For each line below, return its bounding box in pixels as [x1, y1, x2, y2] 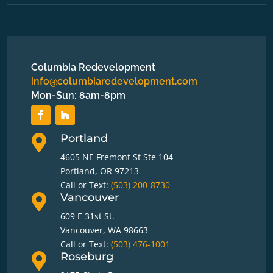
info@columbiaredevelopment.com [31, 76, 198, 88]
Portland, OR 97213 [60, 165, 139, 177]
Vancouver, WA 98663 [60, 224, 148, 236]
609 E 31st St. [60, 210, 115, 222]
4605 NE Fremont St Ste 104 [60, 151, 173, 163]
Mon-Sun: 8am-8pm [31, 90, 126, 102]
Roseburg [60, 250, 113, 264]
